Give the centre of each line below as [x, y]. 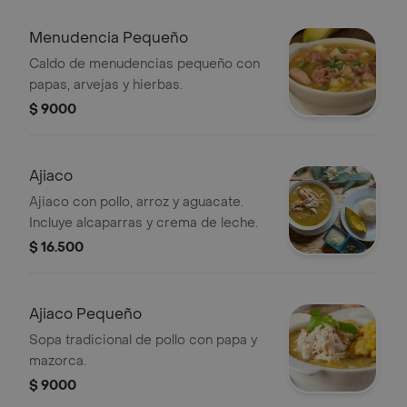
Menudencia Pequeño [109, 38]
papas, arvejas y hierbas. [106, 85]
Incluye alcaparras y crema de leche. [144, 223]
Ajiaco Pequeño [85, 314]
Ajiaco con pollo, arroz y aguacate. [136, 202]
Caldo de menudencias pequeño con [144, 64]
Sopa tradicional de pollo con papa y [143, 340]
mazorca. [58, 361]
